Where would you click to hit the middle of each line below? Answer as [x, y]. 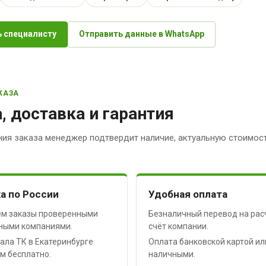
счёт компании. [178, 226]
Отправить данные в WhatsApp [142, 34]
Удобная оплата [188, 194]
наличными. [172, 254]
